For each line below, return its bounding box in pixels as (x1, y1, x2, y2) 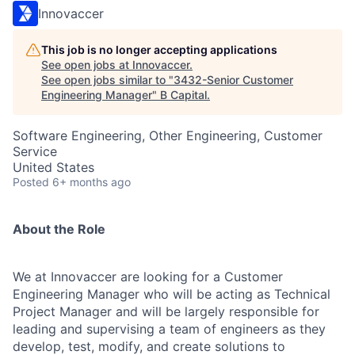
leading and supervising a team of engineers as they (13, 321, 326, 337)
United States (13, 159, 94, 175)
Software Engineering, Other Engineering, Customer (13, 128, 323, 143)
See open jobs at (41, 58, 132, 71)
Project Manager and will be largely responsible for (13, 303, 319, 319)
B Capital (160, 88, 207, 101)
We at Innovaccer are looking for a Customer (13, 269, 283, 284)
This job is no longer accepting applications (41, 43, 277, 56)
